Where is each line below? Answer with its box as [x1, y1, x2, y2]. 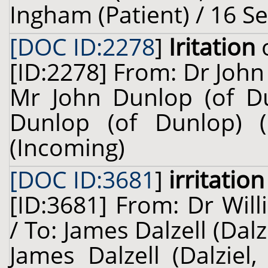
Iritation [169, 31, 255, 62]
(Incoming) [10, 132, 125, 163]
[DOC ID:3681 [10, 164, 155, 195]
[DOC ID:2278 [10, 31, 155, 62]
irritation [169, 164, 264, 195]
